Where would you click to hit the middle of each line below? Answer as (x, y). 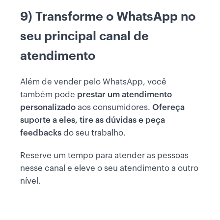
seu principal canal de (84, 36)
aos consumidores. (114, 107)
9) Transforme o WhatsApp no (108, 16)
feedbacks (41, 133)
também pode (49, 94)
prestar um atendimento (124, 94)
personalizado (48, 107)
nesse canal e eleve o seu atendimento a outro (109, 168)
